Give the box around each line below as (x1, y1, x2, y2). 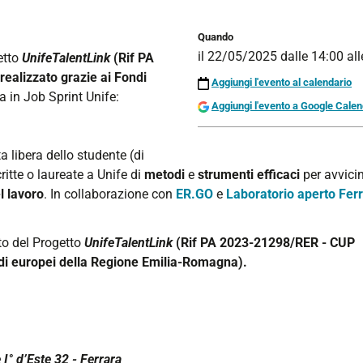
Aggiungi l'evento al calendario (211, 76, 352, 89)
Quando (198, 31, 233, 43)
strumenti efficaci (198, 167, 300, 182)
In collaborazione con (50, 186, 173, 202)
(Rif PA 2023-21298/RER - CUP (176, 235, 355, 250)
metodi (144, 167, 185, 182)
